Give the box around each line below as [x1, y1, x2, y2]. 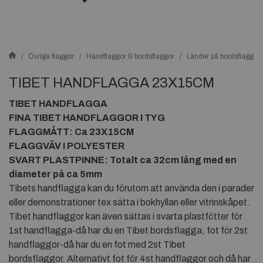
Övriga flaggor [28, 52, 74, 60]
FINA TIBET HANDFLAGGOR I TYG [9, 113, 165, 123]
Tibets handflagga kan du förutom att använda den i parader [9, 183, 254, 193]
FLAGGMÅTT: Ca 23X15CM [9, 127, 134, 137]
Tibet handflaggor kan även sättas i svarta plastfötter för [9, 211, 242, 221]
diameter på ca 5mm [9, 169, 102, 179]
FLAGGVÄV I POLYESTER [9, 141, 124, 151]
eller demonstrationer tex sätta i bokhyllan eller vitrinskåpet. [9, 197, 250, 207]
